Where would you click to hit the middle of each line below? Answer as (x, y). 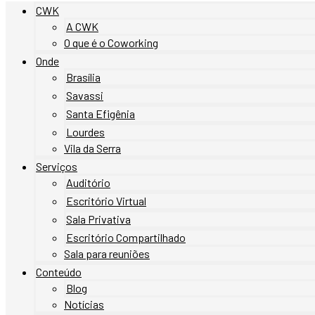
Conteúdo (59, 272)
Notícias (84, 304)
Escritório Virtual (106, 201)
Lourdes (85, 132)
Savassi (85, 95)
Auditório (88, 182)
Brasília (83, 77)
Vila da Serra (92, 148)
